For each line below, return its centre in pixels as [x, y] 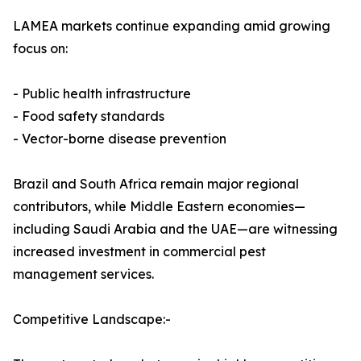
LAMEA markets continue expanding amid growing [172, 26]
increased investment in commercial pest [139, 252]
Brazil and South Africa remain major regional [156, 184]
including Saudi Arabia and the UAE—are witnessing [175, 229]
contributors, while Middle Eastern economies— [159, 207]
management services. [83, 274]
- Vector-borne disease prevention [120, 139]
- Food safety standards [89, 116]
